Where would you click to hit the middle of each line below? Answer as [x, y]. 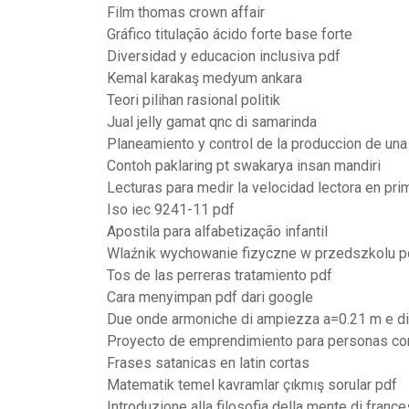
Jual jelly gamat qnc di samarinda [212, 122]
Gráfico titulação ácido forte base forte [230, 34]
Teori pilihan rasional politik [194, 100]
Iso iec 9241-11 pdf [171, 210]
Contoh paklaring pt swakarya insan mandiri [244, 166]
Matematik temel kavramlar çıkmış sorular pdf [252, 385]
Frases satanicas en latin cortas [208, 363]
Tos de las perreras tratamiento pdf [220, 275]
